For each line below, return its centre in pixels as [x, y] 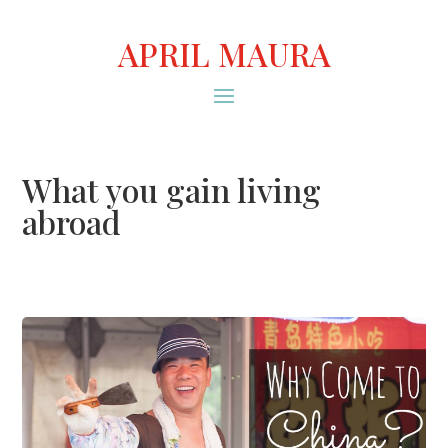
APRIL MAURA [224, 53]
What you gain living [172, 190]
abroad [72, 222]
